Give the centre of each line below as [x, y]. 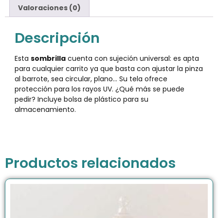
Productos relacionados [90, 163]
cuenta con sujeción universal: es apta [132, 58]
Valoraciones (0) [49, 8]
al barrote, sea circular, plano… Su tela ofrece [91, 79]
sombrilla [48, 58]
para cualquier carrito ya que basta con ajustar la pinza [109, 68]
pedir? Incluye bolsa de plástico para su [82, 99]
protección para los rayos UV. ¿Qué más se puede [100, 89]
